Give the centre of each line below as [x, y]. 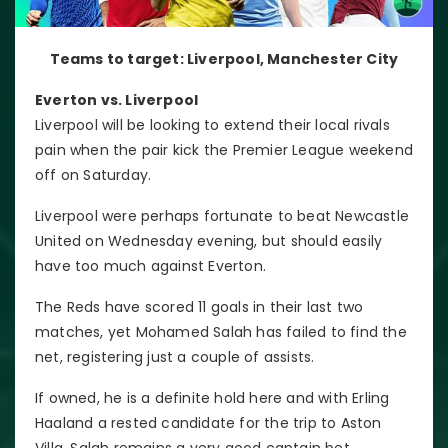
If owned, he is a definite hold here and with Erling [212, 397]
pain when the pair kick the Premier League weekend [224, 149]
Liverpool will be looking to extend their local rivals [212, 124]
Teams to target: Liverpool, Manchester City [224, 58]
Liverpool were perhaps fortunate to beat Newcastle [222, 215]
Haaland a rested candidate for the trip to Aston [208, 422]
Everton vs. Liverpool [117, 99]
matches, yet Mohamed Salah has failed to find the [221, 331]
